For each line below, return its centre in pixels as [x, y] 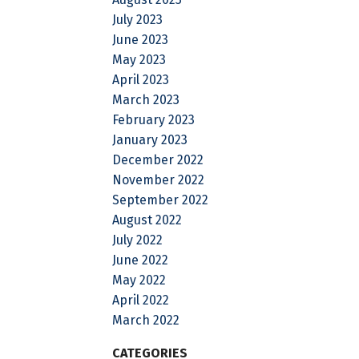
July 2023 [138, 19]
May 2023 [139, 59]
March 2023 [146, 99]
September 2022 [161, 200]
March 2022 [146, 320]
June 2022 [141, 260]
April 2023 [141, 79]
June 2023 [141, 39]
